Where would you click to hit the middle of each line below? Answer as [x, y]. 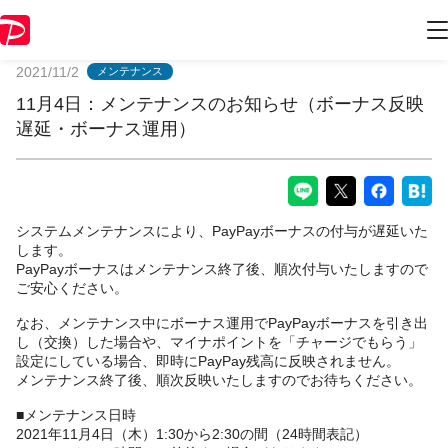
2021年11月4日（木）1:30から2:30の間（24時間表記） [192, 433]
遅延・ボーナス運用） [106, 128]
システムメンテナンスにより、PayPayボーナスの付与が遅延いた [222, 230]
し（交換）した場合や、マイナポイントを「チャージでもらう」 [219, 341]
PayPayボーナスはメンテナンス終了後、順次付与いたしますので [222, 268]
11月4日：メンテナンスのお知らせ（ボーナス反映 [220, 103]
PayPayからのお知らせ [224, 30]
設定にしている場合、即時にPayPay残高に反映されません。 [208, 360]
